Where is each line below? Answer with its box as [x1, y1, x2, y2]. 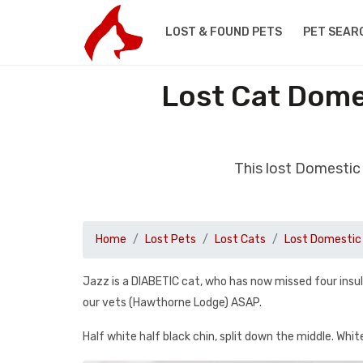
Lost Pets [145, 233, 196, 246]
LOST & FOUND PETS [164, 25, 282, 39]
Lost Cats [215, 233, 266, 246]
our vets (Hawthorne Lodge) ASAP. [83, 296, 262, 310]
